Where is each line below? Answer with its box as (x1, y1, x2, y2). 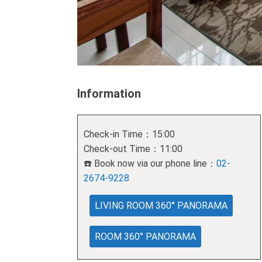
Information (77, 86, 141, 101)
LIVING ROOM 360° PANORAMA (95, 199, 227, 211)
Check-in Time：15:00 (84, 128, 175, 140)
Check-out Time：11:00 (84, 143, 182, 154)
